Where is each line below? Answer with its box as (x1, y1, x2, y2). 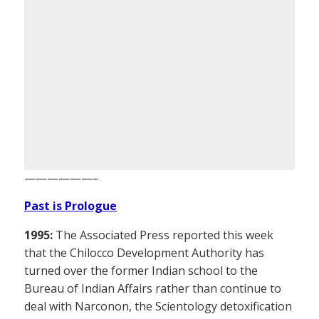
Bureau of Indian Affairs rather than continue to (24, 280, 281, 296)
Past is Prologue (24, 197, 117, 214)
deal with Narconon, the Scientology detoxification (24, 298, 292, 314)
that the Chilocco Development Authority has (24, 244, 264, 261)
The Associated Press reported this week (53, 226, 273, 243)
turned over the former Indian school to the (24, 262, 258, 278)
